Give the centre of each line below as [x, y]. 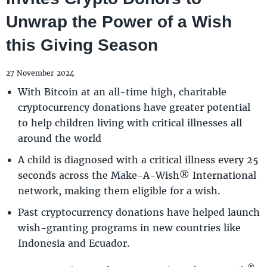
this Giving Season [82, 45]
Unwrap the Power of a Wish [119, 21]
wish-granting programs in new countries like [129, 227]
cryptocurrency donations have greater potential [134, 107]
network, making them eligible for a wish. [119, 190]
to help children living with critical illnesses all [130, 122]
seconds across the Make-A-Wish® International [137, 175]
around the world [60, 138]
